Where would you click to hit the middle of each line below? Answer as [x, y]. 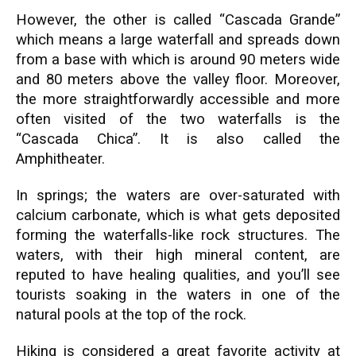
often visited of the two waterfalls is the [178, 119]
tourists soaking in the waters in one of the [178, 295]
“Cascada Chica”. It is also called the [178, 139]
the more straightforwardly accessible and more [178, 99]
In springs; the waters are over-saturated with [178, 195]
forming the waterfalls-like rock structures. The [178, 235]
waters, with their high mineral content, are [178, 255]
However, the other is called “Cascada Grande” [178, 20]
